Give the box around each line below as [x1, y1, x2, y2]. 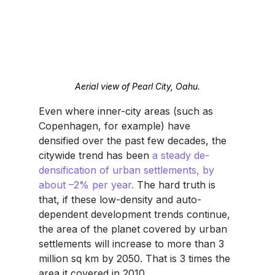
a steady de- [152, 149, 209, 161]
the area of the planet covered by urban [38, 222, 230, 235]
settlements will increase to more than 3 [38, 237, 227, 250]
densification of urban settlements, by [38, 163, 217, 176]
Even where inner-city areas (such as [38, 104, 216, 117]
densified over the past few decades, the [38, 134, 230, 147]
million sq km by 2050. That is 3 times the [38, 252, 233, 265]
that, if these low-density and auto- [38, 193, 201, 206]
